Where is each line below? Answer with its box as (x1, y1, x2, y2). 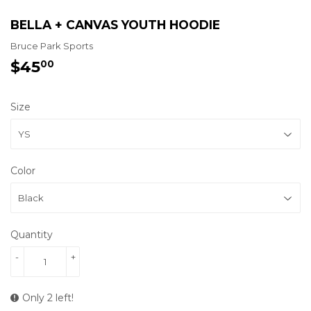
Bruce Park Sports (10, 40, 93, 52)
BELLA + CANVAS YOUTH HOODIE (10, 17, 220, 32)
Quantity (10, 228, 53, 242)
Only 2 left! (22, 292, 74, 305)
